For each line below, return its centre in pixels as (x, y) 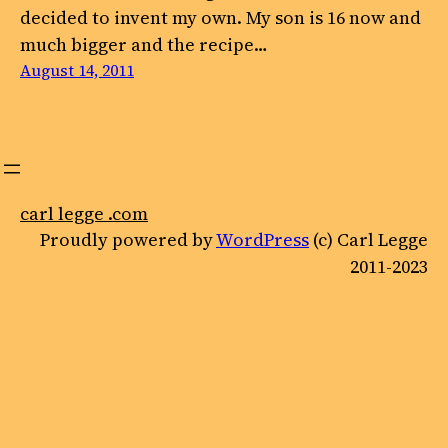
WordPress (262, 239)
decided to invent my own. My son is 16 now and (220, 17)
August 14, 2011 (77, 70)
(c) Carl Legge (368, 239)
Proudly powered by (128, 239)
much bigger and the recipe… (144, 44)
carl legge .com (84, 213)
